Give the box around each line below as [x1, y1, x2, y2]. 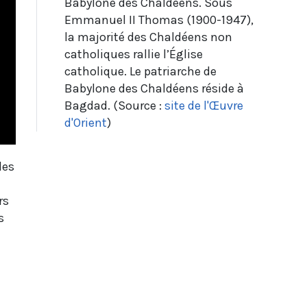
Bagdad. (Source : [64, 97, 164, 113]
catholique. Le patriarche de [64, 63, 217, 79]
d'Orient [64, 114, 107, 130]
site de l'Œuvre [164, 97, 243, 113]
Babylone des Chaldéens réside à [64, 80, 244, 96]
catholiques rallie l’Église [64, 46, 203, 62]
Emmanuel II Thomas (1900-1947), [64, 12, 254, 27]
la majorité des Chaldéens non [64, 29, 232, 45]
